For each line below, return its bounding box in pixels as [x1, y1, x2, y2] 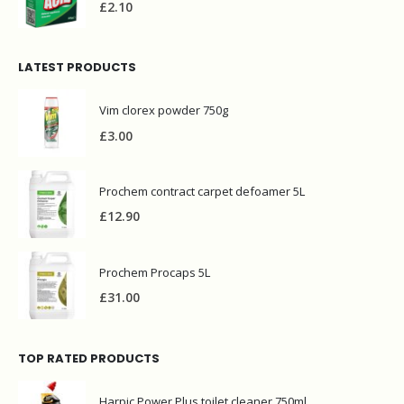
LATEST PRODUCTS [18, 59, 136, 77]
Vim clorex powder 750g [99, 102, 228, 119]
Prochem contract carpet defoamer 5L [99, 182, 305, 199]
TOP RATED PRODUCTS [18, 349, 160, 367]
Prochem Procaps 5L [99, 263, 210, 280]
